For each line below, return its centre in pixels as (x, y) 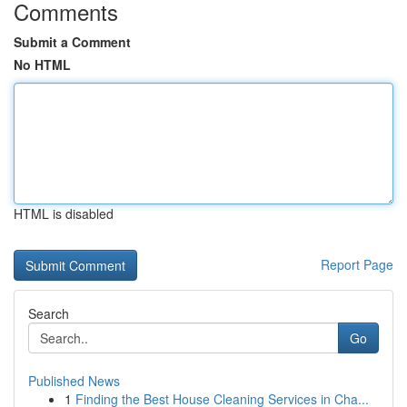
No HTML (42, 65)
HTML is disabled (64, 213)
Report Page (357, 264)
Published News (74, 381)
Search (49, 313)
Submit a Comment (72, 42)
